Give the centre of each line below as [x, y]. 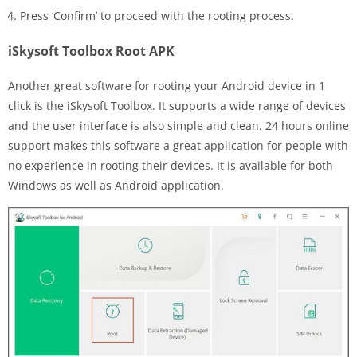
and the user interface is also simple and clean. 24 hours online [178, 126]
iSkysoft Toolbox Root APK [91, 51]
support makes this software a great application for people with [178, 146]
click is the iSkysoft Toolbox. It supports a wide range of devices [177, 106]
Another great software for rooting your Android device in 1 [167, 86]
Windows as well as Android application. [116, 186]
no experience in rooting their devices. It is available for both [171, 166]
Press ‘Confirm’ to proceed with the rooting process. [157, 16]
